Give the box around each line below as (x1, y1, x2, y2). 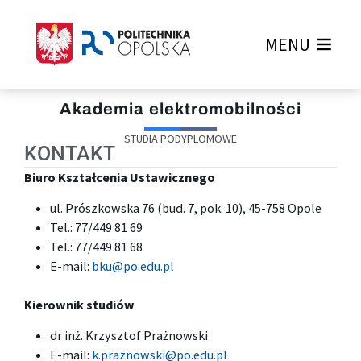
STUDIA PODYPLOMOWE (123, 131, 237, 147)
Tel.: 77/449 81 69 (50, 218, 143, 235)
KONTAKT (24, 142, 115, 166)
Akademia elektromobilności (59, 100, 302, 118)
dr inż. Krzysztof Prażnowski (50, 326, 209, 343)
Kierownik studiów (24, 297, 135, 313)
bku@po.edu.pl (92, 257, 175, 274)
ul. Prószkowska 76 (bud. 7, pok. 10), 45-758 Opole (50, 199, 322, 216)
